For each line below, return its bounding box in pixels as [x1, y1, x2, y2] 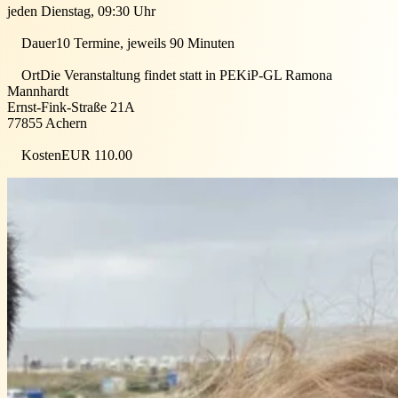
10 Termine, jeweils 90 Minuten [56, 35, 235, 51]
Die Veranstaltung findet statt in [40, 67, 216, 83]
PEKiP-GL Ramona [216, 67, 332, 83]
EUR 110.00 [61, 147, 132, 163]
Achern [43, 115, 87, 131]
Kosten [21, 147, 61, 163]
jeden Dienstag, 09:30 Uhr [7, 3, 155, 19]
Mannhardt [7, 83, 68, 99]
